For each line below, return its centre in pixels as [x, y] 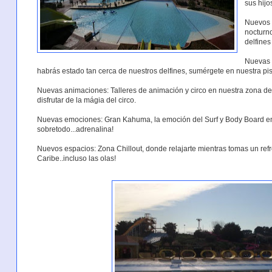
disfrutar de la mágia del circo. [86, 100]
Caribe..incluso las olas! [76, 158]
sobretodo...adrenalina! [75, 129]
